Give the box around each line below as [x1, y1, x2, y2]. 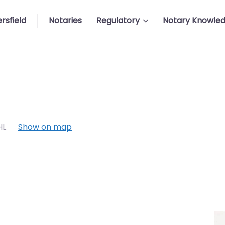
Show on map [18, 121, 72, 133]
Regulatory [96, 15, 140, 26]
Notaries [49, 15, 82, 26]
